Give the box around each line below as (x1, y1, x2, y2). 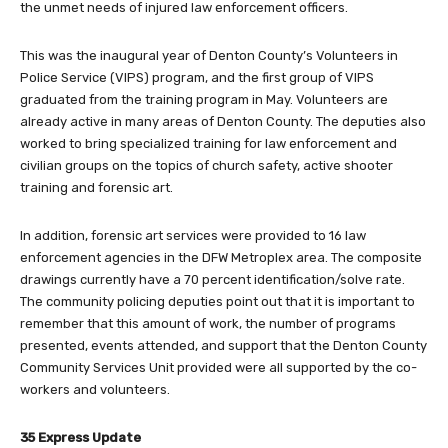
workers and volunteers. (20, 382, 170, 398)
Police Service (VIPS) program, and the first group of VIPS (20, 70, 374, 86)
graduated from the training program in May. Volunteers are (20, 92, 388, 108)
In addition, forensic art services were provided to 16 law (20, 228, 366, 244)
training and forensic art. (20, 180, 173, 196)
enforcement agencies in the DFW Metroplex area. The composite (20, 250, 422, 266)
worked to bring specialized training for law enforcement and (20, 136, 397, 152)
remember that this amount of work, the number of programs (20, 316, 396, 332)
